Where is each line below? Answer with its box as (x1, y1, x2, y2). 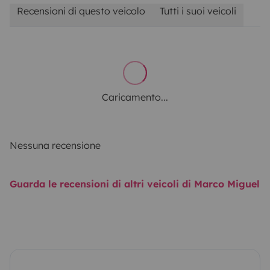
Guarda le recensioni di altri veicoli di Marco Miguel (10, 177, 260, 190)
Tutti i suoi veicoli (160, 4, 236, 17)
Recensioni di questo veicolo (17, 4, 145, 17)
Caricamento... (102, 90, 168, 103)
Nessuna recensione (10, 139, 101, 151)
